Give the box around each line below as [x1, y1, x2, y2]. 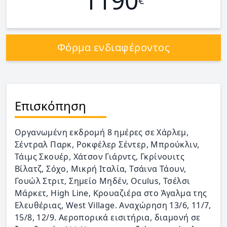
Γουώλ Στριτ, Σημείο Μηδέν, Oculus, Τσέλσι [15, 175, 191, 186]
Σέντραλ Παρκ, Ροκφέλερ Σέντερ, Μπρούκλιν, [15, 139, 200, 150]
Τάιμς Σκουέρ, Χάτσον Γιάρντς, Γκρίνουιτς [15, 151, 184, 162]
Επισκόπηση [15, 97, 86, 114]
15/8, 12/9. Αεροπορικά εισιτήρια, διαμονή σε [15, 212, 201, 223]
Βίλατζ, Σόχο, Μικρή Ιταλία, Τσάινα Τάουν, [15, 163, 186, 174]
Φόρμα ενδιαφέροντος [57, 41, 170, 54]
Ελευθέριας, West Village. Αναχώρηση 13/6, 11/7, [15, 200, 211, 211]
